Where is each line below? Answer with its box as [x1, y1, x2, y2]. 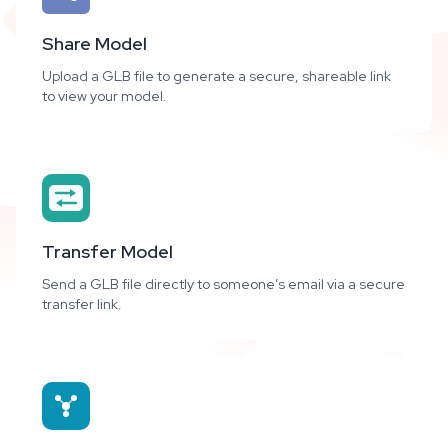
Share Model [42, 32, 147, 55]
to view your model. [42, 87, 167, 105]
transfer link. [42, 295, 122, 313]
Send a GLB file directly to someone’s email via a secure [42, 275, 405, 293]
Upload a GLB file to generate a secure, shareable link [42, 67, 391, 85]
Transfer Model [42, 240, 173, 263]
